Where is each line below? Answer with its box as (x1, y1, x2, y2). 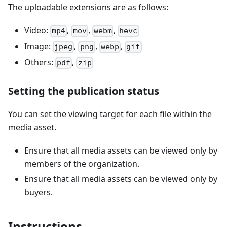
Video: (24, 25, 50, 36)
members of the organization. (24, 158, 139, 169)
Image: (24, 41, 53, 52)
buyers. (24, 186, 53, 198)
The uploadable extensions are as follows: (8, 2, 168, 13)
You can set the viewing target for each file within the (8, 108, 212, 120)
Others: (24, 56, 55, 68)
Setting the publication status (8, 84, 159, 98)
